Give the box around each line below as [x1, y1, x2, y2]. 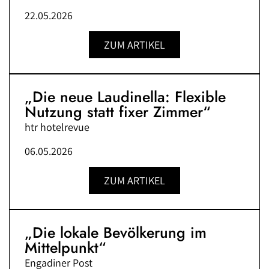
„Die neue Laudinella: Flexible [25, 86, 226, 108]
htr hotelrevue [25, 120, 89, 134]
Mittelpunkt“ [25, 237, 106, 259]
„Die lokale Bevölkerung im [25, 222, 207, 244]
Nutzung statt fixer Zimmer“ [25, 101, 211, 123]
